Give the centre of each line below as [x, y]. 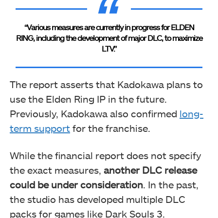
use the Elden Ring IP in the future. [88, 99]
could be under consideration [76, 185]
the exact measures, [57, 170]
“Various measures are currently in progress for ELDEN [109, 27]
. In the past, [171, 185]
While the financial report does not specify [105, 155]
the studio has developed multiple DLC [98, 199]
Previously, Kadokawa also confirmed [95, 114]
